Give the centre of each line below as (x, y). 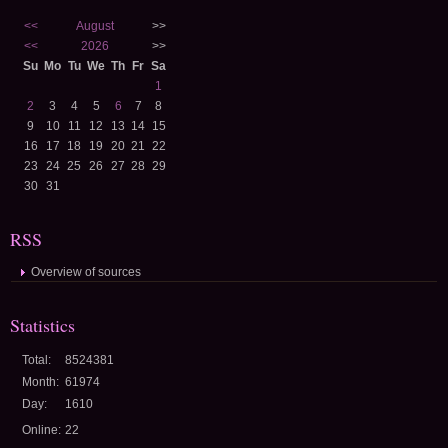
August (94, 26)
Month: (40, 382)
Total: (36, 360)
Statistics (42, 325)
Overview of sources (86, 272)
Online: (41, 430)
